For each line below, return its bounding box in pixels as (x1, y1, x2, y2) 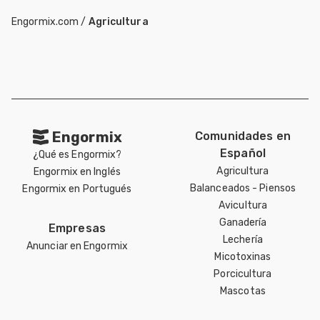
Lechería (223, 233, 263, 246)
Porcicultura (214, 267, 272, 280)
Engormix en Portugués (22, 182, 132, 195)
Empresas (48, 221, 106, 235)
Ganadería (219, 216, 267, 229)
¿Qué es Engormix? (32, 148, 122, 161)
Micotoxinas (214, 250, 271, 263)
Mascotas (220, 284, 266, 297)
